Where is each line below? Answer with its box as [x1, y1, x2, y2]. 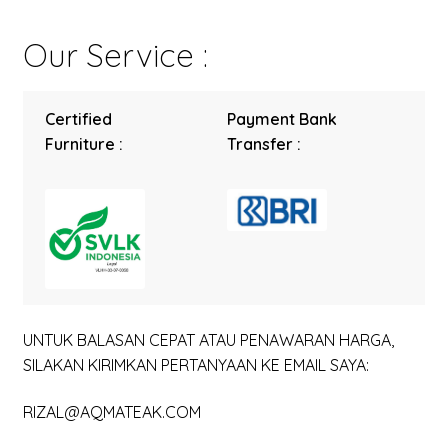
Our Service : [22, 34, 208, 75]
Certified [45, 109, 113, 130]
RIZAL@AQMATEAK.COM [22, 402, 201, 423]
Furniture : [45, 134, 124, 155]
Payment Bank [227, 109, 338, 130]
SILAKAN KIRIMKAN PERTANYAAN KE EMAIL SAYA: [22, 354, 369, 375]
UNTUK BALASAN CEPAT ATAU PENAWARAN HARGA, [22, 329, 394, 350]
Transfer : [227, 134, 302, 155]
